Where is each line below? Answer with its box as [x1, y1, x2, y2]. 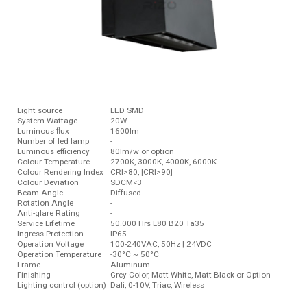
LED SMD [106, 105, 144, 115]
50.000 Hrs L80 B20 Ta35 [106, 218, 204, 228]
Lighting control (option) [17, 280, 106, 290]
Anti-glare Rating [17, 208, 80, 218]
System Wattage [17, 115, 77, 125]
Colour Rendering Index [17, 167, 103, 177]
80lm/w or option [106, 146, 174, 156]
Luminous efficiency [17, 146, 90, 156]
